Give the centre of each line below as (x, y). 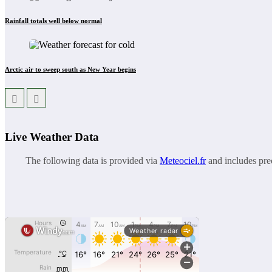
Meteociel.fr (183, 161)
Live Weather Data (52, 137)
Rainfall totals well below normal (53, 20)
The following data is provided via (93, 161)
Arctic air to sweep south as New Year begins (70, 69)
